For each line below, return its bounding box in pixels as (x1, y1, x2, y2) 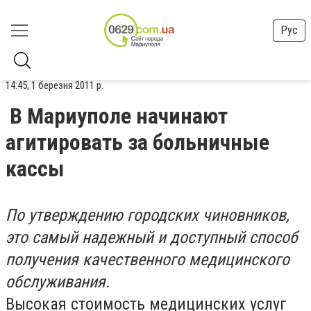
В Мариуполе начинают (10, 103, 228, 129)
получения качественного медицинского (6, 250, 289, 269)
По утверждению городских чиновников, (6, 205, 289, 225)
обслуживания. (6, 272, 110, 292)
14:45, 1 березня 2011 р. (6, 79, 103, 92)
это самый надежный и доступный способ (6, 228, 298, 247)
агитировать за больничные (6, 129, 269, 155)
